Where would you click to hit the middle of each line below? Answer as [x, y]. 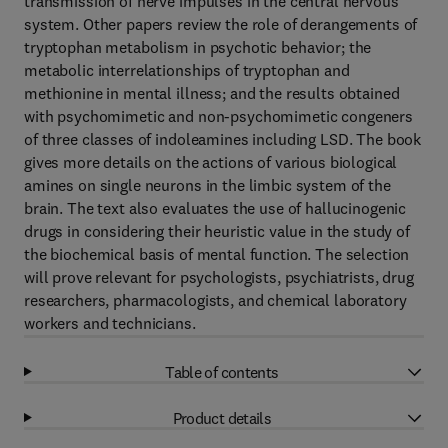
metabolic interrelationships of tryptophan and [187, 70]
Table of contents [222, 371]
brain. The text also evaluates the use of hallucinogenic [215, 208]
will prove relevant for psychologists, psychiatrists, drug [219, 277]
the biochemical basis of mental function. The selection [217, 254]
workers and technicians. [110, 323]
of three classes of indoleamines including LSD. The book [223, 139]
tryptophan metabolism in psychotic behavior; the [198, 47]
